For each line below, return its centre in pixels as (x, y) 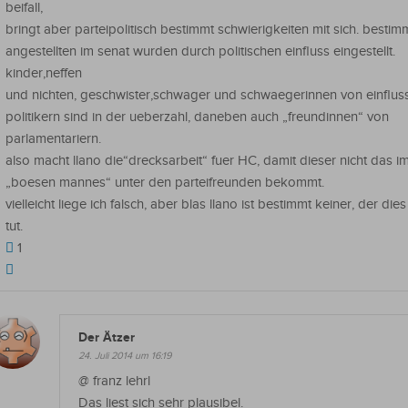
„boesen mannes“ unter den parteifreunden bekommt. (165, 182)
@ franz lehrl (114, 381)
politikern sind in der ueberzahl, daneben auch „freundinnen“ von (197, 117)
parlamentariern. (53, 138)
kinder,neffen (44, 73)
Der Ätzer (107, 337)
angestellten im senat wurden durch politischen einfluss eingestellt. (200, 51)
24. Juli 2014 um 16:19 (125, 355)
